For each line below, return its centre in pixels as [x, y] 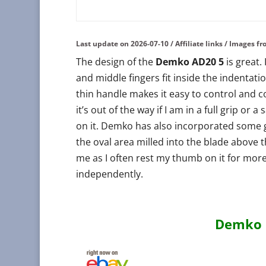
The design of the [115, 62]
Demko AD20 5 [189, 62]
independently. [109, 174]
